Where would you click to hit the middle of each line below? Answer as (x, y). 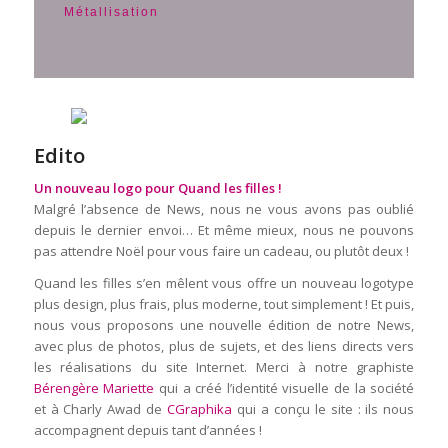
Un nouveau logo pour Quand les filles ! (157, 188)
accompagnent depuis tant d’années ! (147, 430)
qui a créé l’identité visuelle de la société (284, 388)
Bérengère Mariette (94, 388)
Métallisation (111, 12)
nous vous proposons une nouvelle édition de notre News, (224, 325)
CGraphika (200, 409)
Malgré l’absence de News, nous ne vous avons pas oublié (224, 209)
